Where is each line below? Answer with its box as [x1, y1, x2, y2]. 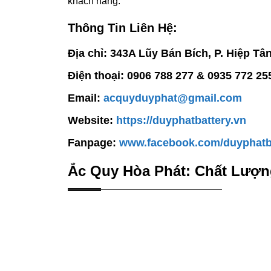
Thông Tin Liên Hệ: [68, 21, 177, 35]
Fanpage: [68, 137, 119, 149]
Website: [68, 114, 116, 127]
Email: [68, 92, 103, 105]
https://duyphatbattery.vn [116, 114, 246, 127]
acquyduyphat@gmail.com [103, 92, 242, 105]
